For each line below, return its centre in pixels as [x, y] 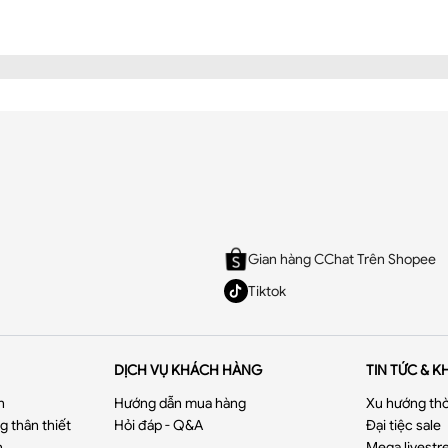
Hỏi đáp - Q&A [159, 425]
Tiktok [267, 291]
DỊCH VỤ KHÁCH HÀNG [188, 370]
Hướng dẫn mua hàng [180, 403]
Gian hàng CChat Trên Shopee [342, 259]
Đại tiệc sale [403, 425]
